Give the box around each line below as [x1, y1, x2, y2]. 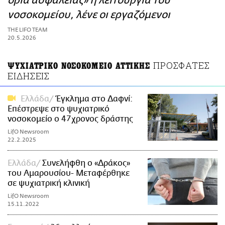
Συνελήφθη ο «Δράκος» [42, 159, 130, 168]
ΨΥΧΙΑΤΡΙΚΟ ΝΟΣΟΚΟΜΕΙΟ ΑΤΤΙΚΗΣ [8, 61, 151, 72]
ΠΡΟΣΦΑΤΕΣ [153, 59, 210, 72]
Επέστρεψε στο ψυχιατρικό [8, 104, 109, 114]
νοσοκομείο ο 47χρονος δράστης [8, 115, 133, 124]
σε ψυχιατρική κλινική [8, 179, 90, 188]
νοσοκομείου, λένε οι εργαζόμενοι [8, 9, 170, 21]
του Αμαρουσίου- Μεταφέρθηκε [8, 169, 130, 178]
